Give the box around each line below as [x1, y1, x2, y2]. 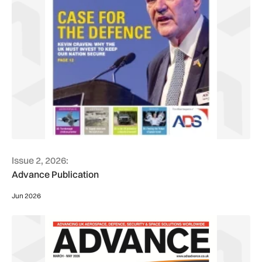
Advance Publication [12, 168, 99, 181]
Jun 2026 [12, 191, 41, 201]
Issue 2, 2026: [12, 154, 68, 167]
